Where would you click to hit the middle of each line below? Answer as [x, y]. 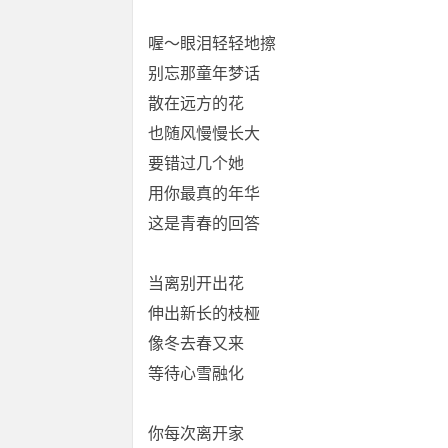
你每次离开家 [196, 433]
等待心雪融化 [196, 373]
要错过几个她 [196, 163]
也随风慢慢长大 [204, 133]
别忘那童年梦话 [204, 73]
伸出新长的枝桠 [204, 313]
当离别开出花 [196, 283]
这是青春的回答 [204, 223]
